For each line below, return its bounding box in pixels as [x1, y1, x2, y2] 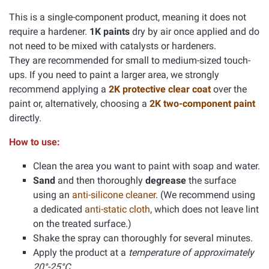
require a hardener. [9, 26, 89, 37]
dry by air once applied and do [130, 26, 259, 37]
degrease [145, 175, 186, 186]
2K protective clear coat [109, 83, 211, 95]
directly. [9, 112, 41, 124]
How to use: [9, 136, 60, 148]
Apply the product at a [33, 247, 128, 258]
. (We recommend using [156, 189, 255, 201]
